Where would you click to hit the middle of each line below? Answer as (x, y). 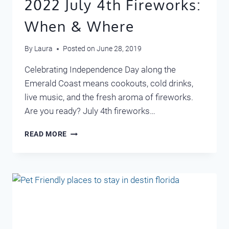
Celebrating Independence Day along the (100, 70)
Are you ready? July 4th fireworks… (90, 111)
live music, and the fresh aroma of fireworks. (109, 97)
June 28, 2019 (119, 49)
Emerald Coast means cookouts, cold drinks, (109, 84)
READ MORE (46, 134)
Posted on (79, 49)
